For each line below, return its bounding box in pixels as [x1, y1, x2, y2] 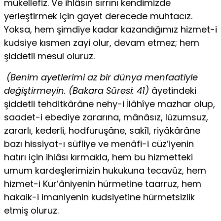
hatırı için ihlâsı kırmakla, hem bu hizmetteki [4, 151, 193, 164]
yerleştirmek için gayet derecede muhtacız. [4, 10, 192, 23]
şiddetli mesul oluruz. [4, 50, 95, 63]
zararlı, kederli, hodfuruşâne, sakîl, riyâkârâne [4, 124, 200, 137]
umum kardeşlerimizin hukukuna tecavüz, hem [4, 164, 206, 177]
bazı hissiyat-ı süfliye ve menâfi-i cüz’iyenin [4, 138, 194, 150]
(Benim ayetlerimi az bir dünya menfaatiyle [6, 71, 198, 84]
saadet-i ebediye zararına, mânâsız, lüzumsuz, [4, 111, 208, 124]
